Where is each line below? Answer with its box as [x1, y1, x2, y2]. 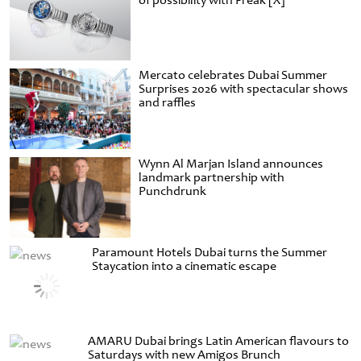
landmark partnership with [139, 169, 284, 186]
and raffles [139, 94, 196, 111]
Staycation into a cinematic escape [92, 258, 277, 275]
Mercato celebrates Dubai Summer [139, 67, 327, 84]
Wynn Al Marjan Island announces [139, 156, 323, 172]
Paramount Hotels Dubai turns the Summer [92, 244, 328, 261]
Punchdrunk [139, 183, 206, 200]
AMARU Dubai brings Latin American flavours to [87, 333, 349, 350]
